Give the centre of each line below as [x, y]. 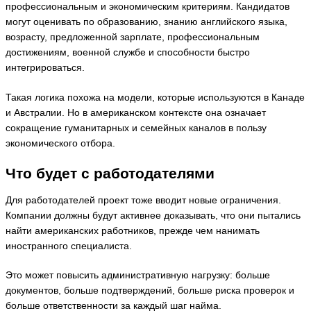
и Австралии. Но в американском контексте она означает [136, 112]
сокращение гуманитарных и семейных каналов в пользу [136, 128]
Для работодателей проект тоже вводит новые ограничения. [143, 200]
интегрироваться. [45, 68]
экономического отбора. [60, 143]
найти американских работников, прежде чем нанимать [133, 230]
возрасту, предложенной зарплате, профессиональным [133, 37]
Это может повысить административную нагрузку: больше [138, 276]
